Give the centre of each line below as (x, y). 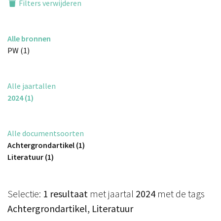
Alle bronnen (29, 39)
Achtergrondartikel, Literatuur (70, 209)
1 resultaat (65, 194)
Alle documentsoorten (46, 133)
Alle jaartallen (32, 86)
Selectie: (25, 194)
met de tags (180, 194)
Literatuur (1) (31, 157)
